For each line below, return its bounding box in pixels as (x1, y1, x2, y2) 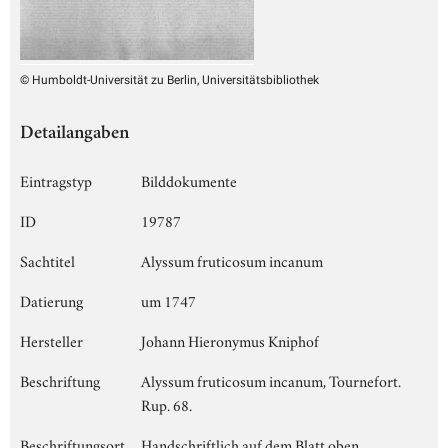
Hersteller (20, 328, 83, 351)
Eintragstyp (20, 168, 92, 191)
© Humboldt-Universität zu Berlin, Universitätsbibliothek (20, 72, 319, 87)
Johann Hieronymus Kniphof (141, 328, 319, 351)
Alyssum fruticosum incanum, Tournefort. (141, 368, 401, 391)
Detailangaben (20, 124, 129, 144)
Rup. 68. (141, 392, 192, 415)
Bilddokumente (141, 168, 237, 191)
